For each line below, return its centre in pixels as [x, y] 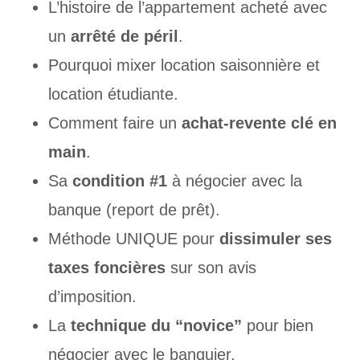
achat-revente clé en [259, 123]
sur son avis [211, 267]
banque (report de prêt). [134, 209]
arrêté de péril [124, 36]
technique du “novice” [153, 325]
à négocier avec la [234, 180]
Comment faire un [115, 123]
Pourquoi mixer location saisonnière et [184, 65]
